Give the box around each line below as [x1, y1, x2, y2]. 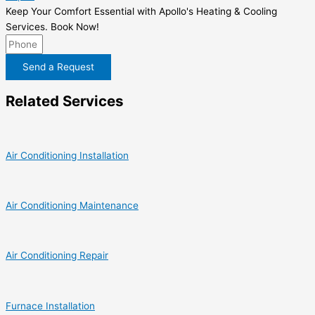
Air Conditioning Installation [6, 149, 129, 161]
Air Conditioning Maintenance [6, 200, 139, 212]
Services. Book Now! [6, 20, 99, 32]
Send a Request [22, 60, 94, 72]
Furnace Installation [6, 300, 95, 311]
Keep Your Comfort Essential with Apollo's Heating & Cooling [6, 5, 277, 17]
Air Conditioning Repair [6, 250, 108, 262]
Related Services [6, 92, 124, 110]
